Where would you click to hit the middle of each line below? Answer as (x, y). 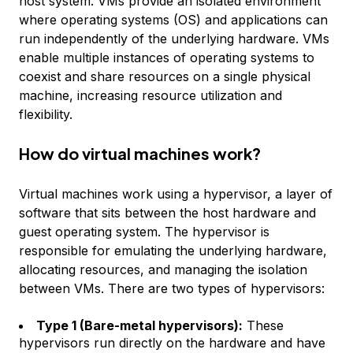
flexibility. (46, 114)
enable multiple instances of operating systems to (167, 58)
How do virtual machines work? (140, 153)
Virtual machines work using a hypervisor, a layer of (176, 194)
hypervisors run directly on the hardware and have (172, 343)
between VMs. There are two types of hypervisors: (172, 288)
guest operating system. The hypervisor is (144, 232)
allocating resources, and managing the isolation (163, 269)
